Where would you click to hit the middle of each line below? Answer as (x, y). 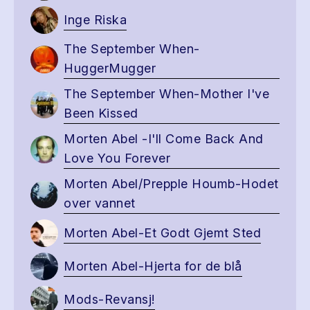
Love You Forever (117, 158)
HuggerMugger (110, 68)
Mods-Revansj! (109, 299)
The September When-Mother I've (166, 94)
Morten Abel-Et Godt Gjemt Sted (162, 232)
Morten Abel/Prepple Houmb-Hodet (171, 184)
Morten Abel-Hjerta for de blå (153, 266)
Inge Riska (95, 19)
